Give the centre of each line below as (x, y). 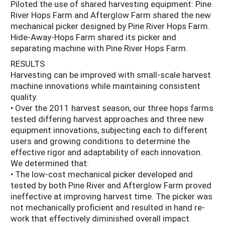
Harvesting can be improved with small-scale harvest (111, 74)
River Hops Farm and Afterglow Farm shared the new (111, 15)
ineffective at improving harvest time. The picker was (111, 196)
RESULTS (28, 63)
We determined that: (50, 163)
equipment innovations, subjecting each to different (109, 130)
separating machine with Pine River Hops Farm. (99, 48)
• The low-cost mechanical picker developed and (102, 174)
